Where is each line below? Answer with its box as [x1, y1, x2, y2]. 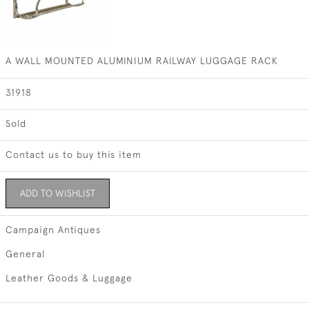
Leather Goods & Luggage [5, 272, 132, 283]
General [5, 248, 45, 259]
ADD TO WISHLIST [19, 188, 95, 199]
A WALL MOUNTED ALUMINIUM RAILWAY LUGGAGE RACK [5, 55, 278, 66]
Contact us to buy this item [5, 149, 141, 160]
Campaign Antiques [5, 224, 101, 235]
